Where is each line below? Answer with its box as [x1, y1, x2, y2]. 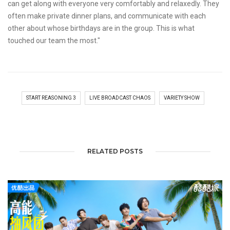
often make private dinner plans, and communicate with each [8, 11, 206, 20]
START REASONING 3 [26, 95, 76, 101]
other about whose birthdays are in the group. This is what [8, 24, 195, 32]
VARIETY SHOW [164, 95, 200, 101]
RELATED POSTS [87, 147, 143, 156]
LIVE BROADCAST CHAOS [89, 95, 150, 101]
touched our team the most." [8, 36, 100, 45]
